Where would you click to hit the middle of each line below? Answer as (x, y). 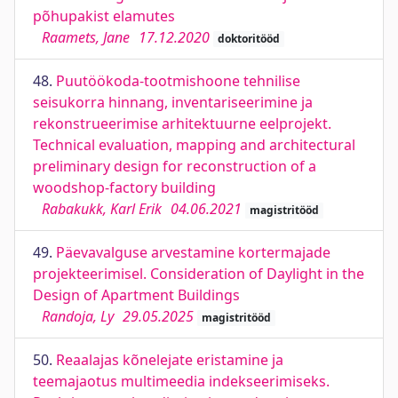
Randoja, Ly (78, 316)
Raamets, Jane (86, 37)
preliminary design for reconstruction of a (175, 166)
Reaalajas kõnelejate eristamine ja (170, 360)
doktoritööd (248, 39)
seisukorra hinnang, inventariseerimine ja (173, 102)
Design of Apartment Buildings (136, 295)
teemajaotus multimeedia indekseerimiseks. (181, 381)
